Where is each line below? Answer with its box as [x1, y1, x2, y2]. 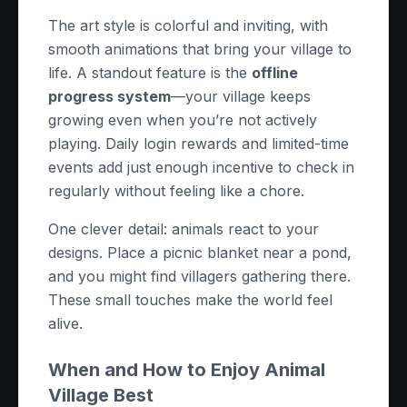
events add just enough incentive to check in [48, 158, 354, 176]
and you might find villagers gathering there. [48, 267, 351, 285]
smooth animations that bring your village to [48, 40, 352, 58]
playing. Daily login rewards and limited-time [48, 134, 349, 153]
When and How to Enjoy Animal [48, 359, 325, 381]
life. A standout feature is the [48, 64, 252, 82]
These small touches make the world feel [48, 291, 333, 309]
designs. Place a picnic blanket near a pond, [48, 243, 352, 262]
